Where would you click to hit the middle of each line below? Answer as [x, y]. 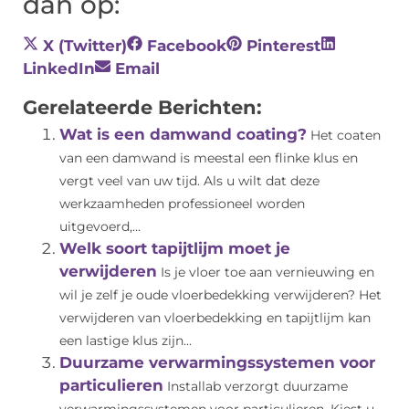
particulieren [111, 386]
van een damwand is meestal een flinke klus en [209, 158]
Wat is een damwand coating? [183, 135]
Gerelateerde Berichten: [142, 107]
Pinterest [283, 46]
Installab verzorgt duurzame [257, 387]
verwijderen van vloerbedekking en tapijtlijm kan [215, 318]
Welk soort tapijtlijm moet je [175, 249]
